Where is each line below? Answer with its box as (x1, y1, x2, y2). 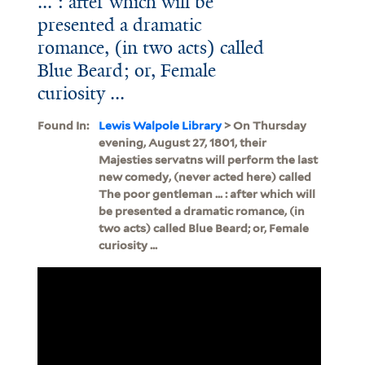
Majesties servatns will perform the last (98, 152, 318, 166)
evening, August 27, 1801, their (98, 135, 266, 149)
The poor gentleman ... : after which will (98, 187, 315, 200)
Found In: (37, 118, 89, 132)
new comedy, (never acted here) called (98, 169, 311, 183)
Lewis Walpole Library (98, 118, 222, 132)
